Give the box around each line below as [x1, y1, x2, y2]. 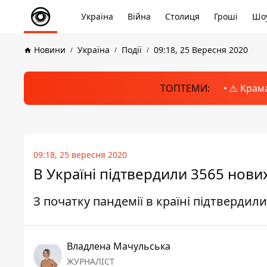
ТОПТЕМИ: [160, 82, 210, 95]
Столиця [165, 11, 200, 22]
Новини [34, 44, 66, 55]
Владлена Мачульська [67, 240, 170, 253]
